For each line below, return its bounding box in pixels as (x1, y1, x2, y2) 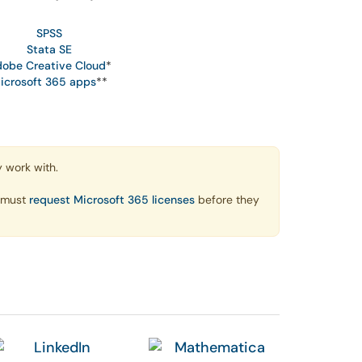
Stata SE (27, 42, 72, 57)
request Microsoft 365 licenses (29, 192, 195, 207)
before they (195, 192, 259, 207)
